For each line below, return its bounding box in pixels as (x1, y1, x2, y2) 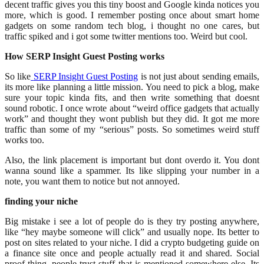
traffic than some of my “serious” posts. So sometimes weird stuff (5, 124, 259, 135)
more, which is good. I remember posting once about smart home (5, 10, 259, 21)
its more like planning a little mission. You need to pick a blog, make (5, 82, 259, 93)
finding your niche (5, 196, 78, 207)
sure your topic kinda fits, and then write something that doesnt (5, 93, 259, 103)
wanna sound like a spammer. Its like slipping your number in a (5, 166, 259, 176)
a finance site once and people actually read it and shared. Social (5, 248, 259, 259)
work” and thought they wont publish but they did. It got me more (5, 114, 259, 124)
